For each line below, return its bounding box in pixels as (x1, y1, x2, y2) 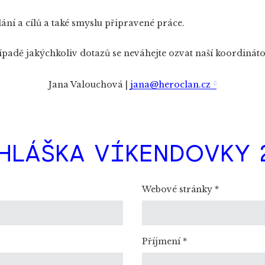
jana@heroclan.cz (130, 79, 211, 91)
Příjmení (142, 235, 183, 247)
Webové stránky (142, 184, 215, 195)
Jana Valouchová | (49, 79, 131, 91)
